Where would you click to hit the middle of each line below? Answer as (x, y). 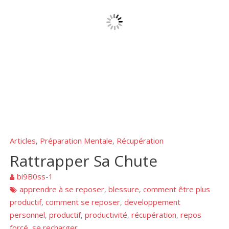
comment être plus (177, 189)
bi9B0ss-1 (35, 176)
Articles (23, 140)
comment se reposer (83, 202)
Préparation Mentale (76, 140)
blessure (124, 189)
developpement (153, 202)
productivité (106, 214)
